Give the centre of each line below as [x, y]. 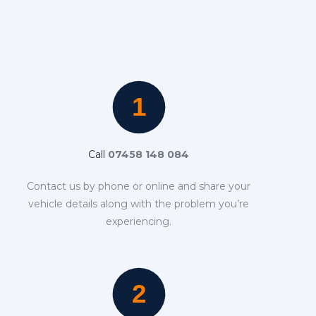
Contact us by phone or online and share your [139, 186]
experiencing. [139, 221]
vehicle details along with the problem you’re [139, 203]
